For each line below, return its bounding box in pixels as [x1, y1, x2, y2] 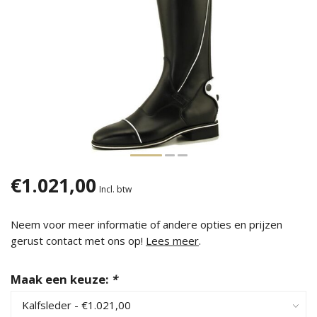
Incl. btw [99, 183, 132, 195]
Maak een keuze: [11, 271, 111, 287]
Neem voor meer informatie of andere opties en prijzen [11, 217, 282, 231]
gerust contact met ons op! [11, 234, 146, 248]
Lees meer [146, 234, 199, 248]
